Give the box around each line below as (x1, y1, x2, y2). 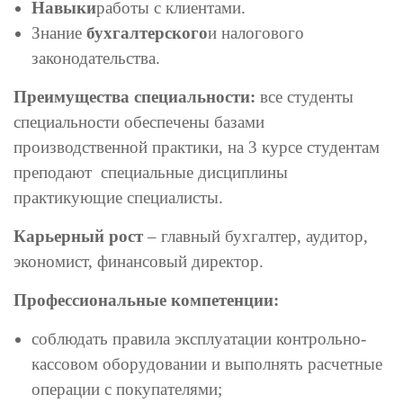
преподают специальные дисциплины (13, 163, 292, 182)
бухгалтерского (86, 23, 208, 42)
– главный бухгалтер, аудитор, (148, 227, 368, 246)
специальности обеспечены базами (13, 112, 264, 131)
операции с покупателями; (31, 380, 222, 399)
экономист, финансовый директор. (13, 252, 264, 271)
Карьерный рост (13, 227, 148, 246)
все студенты (260, 87, 354, 106)
